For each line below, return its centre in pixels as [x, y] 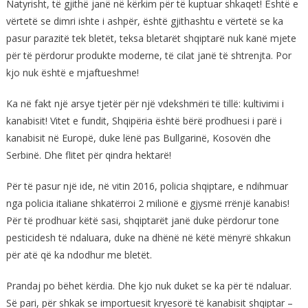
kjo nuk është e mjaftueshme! [72, 72]
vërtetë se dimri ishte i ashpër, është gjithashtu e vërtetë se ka [144, 21]
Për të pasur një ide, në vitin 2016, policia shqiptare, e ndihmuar [147, 186]
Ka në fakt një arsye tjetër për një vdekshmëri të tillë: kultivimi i [145, 103]
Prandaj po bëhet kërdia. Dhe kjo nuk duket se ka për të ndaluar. [148, 285]
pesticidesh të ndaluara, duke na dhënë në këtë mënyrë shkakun [148, 237]
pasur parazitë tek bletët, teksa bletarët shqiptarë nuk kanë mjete [151, 38]
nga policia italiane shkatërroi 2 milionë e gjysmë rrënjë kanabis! [147, 203]
